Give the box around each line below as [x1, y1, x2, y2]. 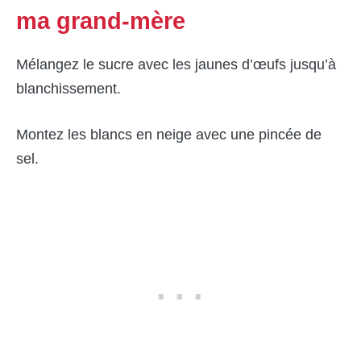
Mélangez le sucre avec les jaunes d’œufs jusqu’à [16, 56, 336, 73]
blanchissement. [16, 80, 121, 97]
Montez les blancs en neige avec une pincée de [16, 126, 322, 143]
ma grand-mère [16, 7, 185, 34]
